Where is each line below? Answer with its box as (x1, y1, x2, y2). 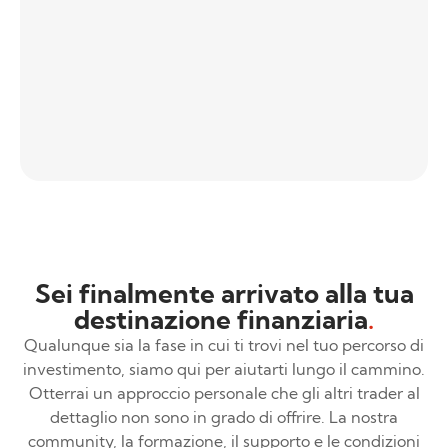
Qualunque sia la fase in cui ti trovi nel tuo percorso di (24, 335, 424, 356)
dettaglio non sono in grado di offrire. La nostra (50, 407, 398, 428)
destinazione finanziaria (74, 303, 368, 337)
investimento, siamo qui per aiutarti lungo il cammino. (23, 359, 425, 380)
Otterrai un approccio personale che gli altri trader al (28, 383, 420, 404)
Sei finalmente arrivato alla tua (34, 277, 414, 311)
